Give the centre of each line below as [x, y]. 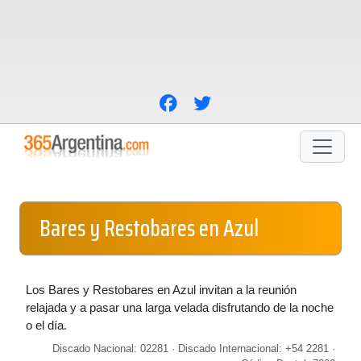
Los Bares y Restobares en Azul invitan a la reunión [161, 290]
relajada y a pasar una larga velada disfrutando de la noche [180, 307]
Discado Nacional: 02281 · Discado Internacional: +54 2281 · [194, 349]
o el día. [46, 325]
